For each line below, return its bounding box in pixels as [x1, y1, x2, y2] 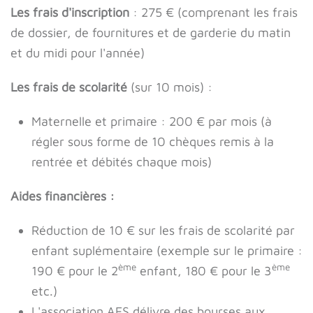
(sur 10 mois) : [127, 80, 212, 94]
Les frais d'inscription [10, 5, 129, 20]
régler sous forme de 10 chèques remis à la [31, 134, 274, 149]
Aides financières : [10, 189, 115, 203]
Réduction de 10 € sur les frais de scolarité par [31, 223, 295, 238]
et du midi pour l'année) [10, 45, 145, 60]
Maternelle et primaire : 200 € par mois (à [31, 114, 272, 129]
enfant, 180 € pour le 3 [136, 263, 272, 278]
